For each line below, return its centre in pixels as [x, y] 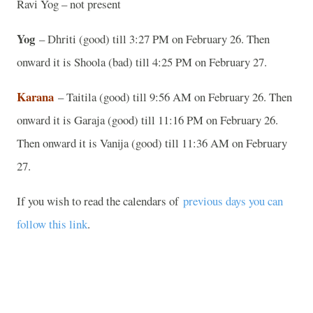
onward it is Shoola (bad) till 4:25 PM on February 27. [146, 61]
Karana [35, 96]
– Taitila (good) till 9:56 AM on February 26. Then [173, 96]
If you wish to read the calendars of [100, 201]
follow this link [52, 224]
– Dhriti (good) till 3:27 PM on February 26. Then [152, 38]
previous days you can [233, 201]
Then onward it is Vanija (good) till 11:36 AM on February [152, 143]
